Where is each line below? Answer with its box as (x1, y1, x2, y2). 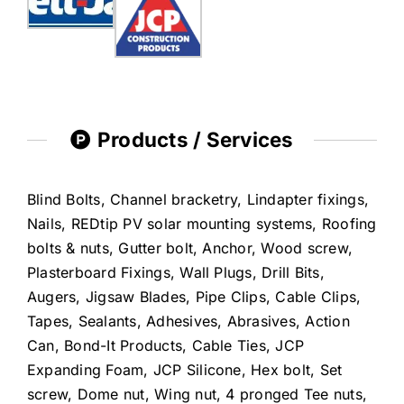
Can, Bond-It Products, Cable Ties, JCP (26, 335, 305, 354)
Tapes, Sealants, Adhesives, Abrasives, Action (26, 311, 350, 330)
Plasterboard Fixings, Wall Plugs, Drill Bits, (26, 262, 325, 281)
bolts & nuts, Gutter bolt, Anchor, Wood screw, (26, 238, 353, 257)
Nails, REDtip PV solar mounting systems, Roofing (26, 214, 377, 233)
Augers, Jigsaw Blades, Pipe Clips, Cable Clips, (26, 287, 362, 306)
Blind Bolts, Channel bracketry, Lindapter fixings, (26, 189, 369, 208)
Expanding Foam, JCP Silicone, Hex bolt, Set (26, 360, 343, 379)
